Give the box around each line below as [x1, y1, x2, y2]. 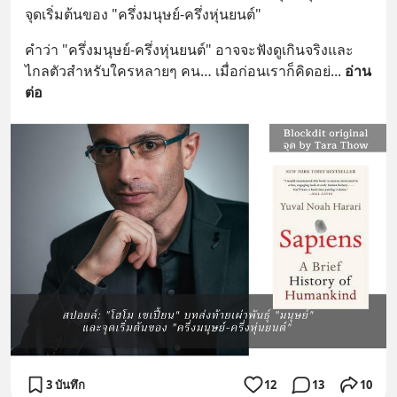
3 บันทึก [46, 376, 85, 393]
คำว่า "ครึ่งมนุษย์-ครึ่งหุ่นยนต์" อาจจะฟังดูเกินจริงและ [25, 39, 354, 59]
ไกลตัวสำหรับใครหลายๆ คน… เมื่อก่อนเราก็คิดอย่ [25, 60, 331, 81]
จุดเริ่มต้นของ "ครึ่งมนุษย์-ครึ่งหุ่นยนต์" [25, 4, 261, 24]
